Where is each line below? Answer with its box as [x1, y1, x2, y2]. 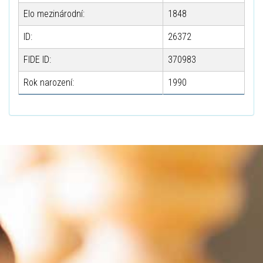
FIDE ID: [23, 54, 51, 65]
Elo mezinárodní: [23, 8, 85, 19]
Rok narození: [23, 77, 74, 88]
